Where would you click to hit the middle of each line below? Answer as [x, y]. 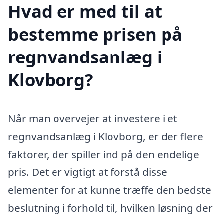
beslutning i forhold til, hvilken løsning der [110, 208]
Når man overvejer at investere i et [93, 119]
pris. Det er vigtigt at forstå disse [87, 172]
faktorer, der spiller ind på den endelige [104, 154]
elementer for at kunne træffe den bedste [110, 190]
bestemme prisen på [95, 34]
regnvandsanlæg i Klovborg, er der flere [106, 137]
